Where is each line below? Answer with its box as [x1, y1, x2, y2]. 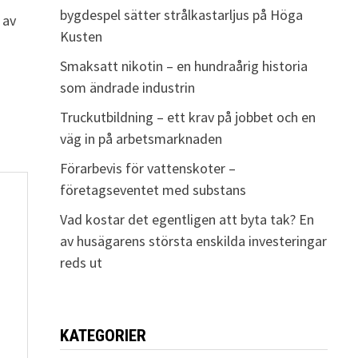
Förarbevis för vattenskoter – [59, 159, 236, 177]
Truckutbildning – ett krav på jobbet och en [59, 108, 316, 126]
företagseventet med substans [59, 181, 246, 199]
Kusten [59, 27, 102, 46]
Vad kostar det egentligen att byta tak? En [59, 210, 314, 229]
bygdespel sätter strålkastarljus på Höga [59, 6, 303, 24]
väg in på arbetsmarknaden [59, 129, 222, 148]
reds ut [59, 253, 102, 272]
